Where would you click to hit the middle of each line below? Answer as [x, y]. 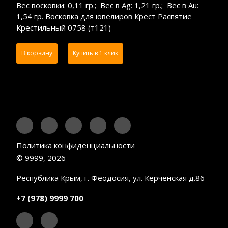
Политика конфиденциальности [76, 145]
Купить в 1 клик [95, 53]
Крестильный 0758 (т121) [64, 27]
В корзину [37, 53]
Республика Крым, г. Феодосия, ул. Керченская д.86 [110, 177]
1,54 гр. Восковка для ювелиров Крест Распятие [104, 16]
